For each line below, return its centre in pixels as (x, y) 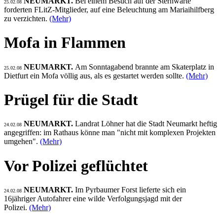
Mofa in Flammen (65, 43)
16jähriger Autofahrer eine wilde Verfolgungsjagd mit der (93, 199)
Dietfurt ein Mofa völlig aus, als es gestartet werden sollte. (95, 75)
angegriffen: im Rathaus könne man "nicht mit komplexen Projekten (110, 133)
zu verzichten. (27, 18)
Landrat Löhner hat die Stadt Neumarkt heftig (146, 124)
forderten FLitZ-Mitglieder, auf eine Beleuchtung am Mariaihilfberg (109, 9)
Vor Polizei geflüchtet (76, 166)
